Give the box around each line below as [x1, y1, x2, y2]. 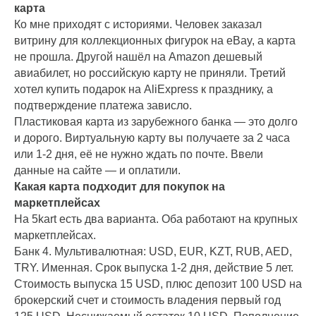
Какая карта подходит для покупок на [14, 181, 225, 193]
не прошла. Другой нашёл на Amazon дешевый [14, 51, 262, 63]
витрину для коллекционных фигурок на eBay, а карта [14, 35, 296, 47]
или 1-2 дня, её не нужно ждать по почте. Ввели [14, 148, 263, 160]
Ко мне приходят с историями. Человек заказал [14, 18, 262, 30]
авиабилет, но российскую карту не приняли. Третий [14, 67, 286, 79]
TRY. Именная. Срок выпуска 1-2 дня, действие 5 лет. [14, 262, 293, 274]
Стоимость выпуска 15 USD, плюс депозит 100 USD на [14, 278, 302, 290]
